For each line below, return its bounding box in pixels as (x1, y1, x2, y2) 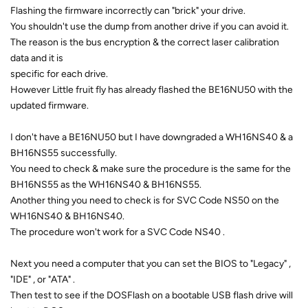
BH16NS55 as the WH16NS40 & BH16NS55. (10, 178, 201, 190)
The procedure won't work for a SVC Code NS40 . (10, 225, 225, 238)
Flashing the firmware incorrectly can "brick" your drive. (10, 4, 245, 16)
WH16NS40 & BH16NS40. (10, 210, 124, 222)
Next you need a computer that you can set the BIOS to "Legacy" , (10, 257, 291, 269)
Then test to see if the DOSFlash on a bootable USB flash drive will (10, 289, 293, 301)
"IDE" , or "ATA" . (10, 273, 75, 285)
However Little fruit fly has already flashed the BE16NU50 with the (10, 83, 293, 96)
